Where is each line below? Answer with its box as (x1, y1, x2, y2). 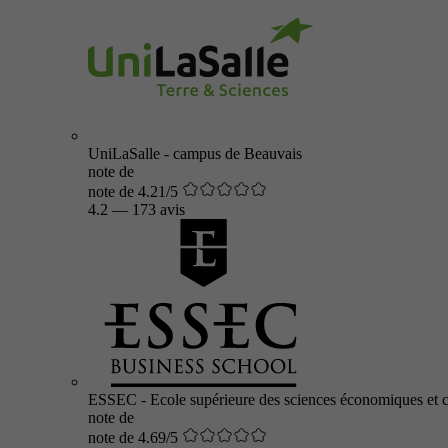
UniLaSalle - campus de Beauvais (88, 145, 302, 162)
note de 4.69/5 (88, 429, 178, 446)
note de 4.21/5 (88, 183, 178, 200)
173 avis (132, 201, 185, 218)
